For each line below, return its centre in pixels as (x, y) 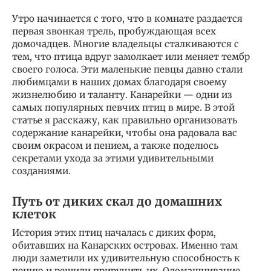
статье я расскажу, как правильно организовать (125, 120)
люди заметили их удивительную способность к (126, 258)
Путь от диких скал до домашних (117, 201)
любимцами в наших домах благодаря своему (119, 82)
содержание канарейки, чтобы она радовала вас (125, 133)
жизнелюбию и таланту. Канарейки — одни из (122, 95)
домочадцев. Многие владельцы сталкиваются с (126, 44)
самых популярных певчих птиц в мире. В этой (123, 108)
